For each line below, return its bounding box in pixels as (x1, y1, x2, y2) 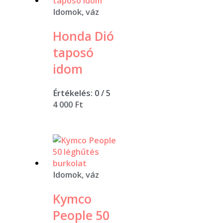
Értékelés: (53, 87, 95, 99)
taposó (53, 44, 94, 61)
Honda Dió (53, 27, 114, 44)
